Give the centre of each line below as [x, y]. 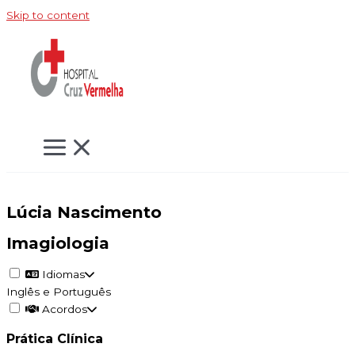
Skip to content [48, 15]
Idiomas [62, 275]
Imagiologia [58, 243]
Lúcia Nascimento [84, 212]
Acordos [63, 309]
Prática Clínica [55, 339]
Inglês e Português [59, 292]
